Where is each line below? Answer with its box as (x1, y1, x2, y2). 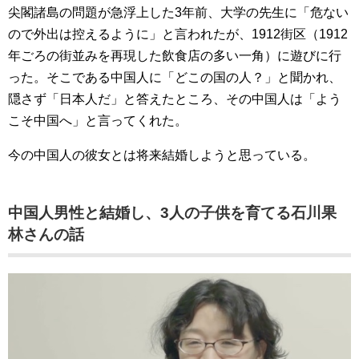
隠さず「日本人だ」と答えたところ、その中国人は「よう (8, 92, 341, 107)
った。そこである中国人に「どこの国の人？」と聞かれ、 (8, 71, 341, 85)
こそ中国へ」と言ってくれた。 (8, 114, 188, 128)
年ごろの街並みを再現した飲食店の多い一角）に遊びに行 (8, 49, 341, 63)
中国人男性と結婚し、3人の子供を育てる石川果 (8, 204, 337, 222)
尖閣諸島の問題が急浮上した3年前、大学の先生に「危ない (8, 6, 349, 20)
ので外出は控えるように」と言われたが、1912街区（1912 (8, 27, 348, 42)
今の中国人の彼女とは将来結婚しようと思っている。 (8, 148, 316, 163)
